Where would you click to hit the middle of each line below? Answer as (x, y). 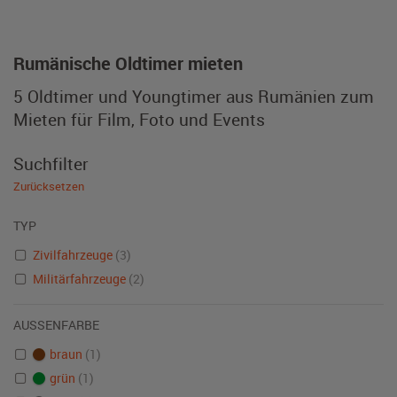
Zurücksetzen (49, 186)
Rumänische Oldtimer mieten (128, 63)
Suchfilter (51, 163)
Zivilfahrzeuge (74, 255)
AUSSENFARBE (53, 325)
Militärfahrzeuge (80, 279)
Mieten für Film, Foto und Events (139, 119)
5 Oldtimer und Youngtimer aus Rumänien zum (194, 96)
